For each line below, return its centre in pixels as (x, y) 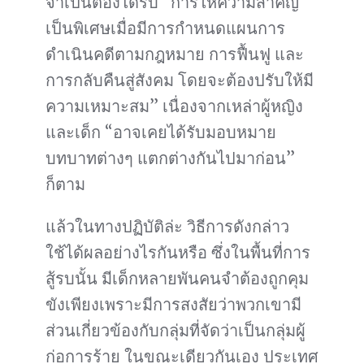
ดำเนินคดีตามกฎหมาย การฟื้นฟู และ (175, 54)
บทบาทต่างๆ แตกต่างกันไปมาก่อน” (170, 158)
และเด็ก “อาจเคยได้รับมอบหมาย (161, 132)
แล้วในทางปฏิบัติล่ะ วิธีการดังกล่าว (167, 227)
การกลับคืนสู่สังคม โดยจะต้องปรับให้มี (180, 80)
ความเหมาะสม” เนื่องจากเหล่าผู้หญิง (174, 106)
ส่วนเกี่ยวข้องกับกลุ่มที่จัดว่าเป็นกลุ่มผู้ (175, 331)
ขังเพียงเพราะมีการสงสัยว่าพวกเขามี (173, 305)
